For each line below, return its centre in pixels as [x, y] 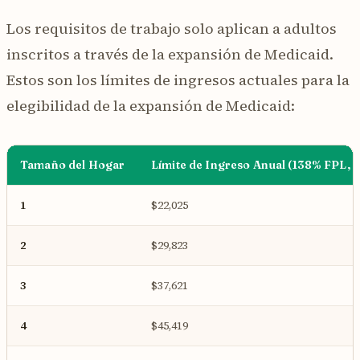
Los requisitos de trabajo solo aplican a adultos [172, 28]
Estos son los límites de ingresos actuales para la [178, 80]
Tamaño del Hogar [73, 164]
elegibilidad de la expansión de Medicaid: [151, 105]
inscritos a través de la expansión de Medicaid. [170, 54]
